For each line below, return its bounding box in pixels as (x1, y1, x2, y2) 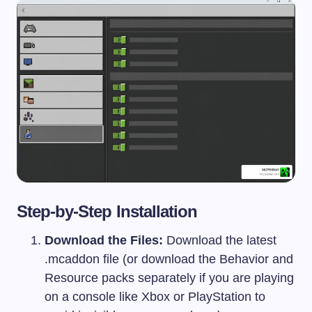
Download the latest (163, 233, 276, 248)
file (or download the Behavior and (100, 252, 293, 267)
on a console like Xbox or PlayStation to (45, 290, 265, 304)
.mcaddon (45, 252, 100, 267)
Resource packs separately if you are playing (45, 271, 294, 286)
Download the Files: (45, 233, 163, 248)
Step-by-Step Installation (17, 202, 197, 221)
